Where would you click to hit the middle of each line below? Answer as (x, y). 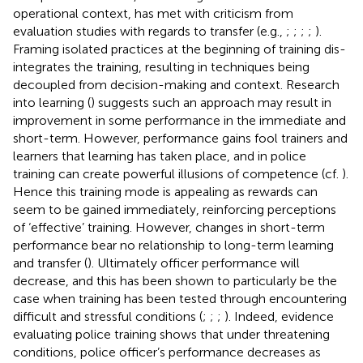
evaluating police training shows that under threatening (171, 334)
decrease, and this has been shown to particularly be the (175, 280)
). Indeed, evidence (279, 316)
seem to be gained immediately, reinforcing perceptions (175, 209)
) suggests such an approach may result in (211, 102)
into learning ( (52, 102)
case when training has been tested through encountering (180, 298)
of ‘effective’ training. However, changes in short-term (169, 227)
